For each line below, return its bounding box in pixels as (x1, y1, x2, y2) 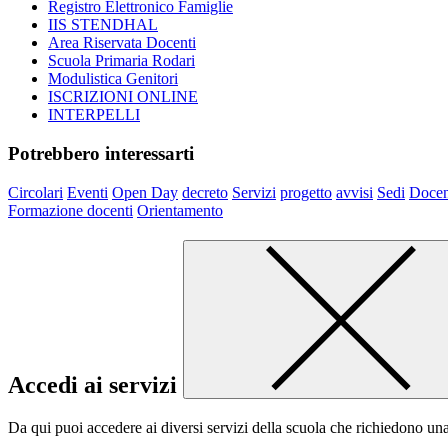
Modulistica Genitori (48, 70, 178, 88)
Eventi (67, 183, 108, 201)
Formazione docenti (8, 201, 133, 219)
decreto (182, 183, 228, 201)
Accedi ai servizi (8, 371, 183, 398)
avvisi (336, 183, 373, 201)
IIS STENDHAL (48, 16, 158, 34)
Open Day (112, 183, 178, 201)
